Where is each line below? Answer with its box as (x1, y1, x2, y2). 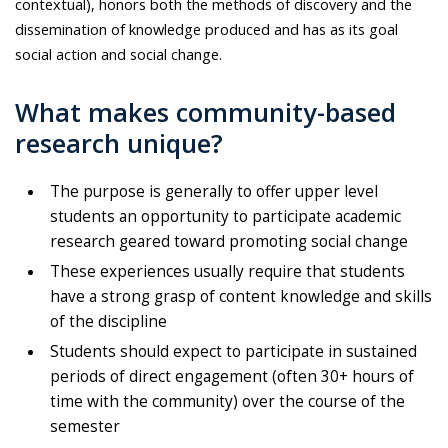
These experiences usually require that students (50, 261, 405, 283)
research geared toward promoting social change (50, 231, 408, 253)
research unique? (15, 126, 223, 161)
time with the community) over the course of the (50, 391, 405, 413)
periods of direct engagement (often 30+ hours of (50, 366, 414, 388)
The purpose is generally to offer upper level (50, 181, 378, 203)
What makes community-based (15, 95, 396, 130)
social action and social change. (15, 44, 222, 65)
